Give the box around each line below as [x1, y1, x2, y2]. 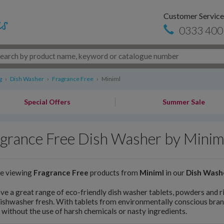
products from [88, 167, 139, 177]
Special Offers [23, 97, 70, 106]
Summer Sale [162, 97, 205, 106]
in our [163, 167, 186, 177]
